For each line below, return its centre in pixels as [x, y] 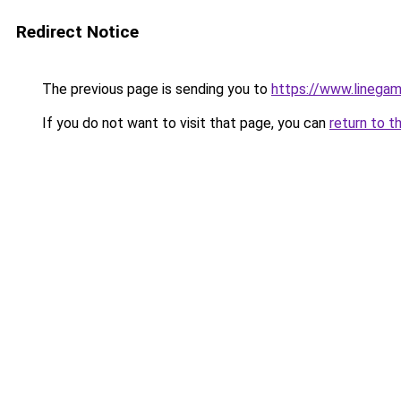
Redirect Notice [77, 32]
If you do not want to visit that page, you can [184, 123]
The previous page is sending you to [155, 89]
